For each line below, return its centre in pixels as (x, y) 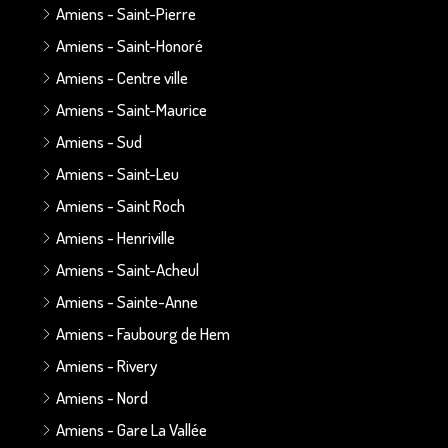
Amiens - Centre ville (122, 77)
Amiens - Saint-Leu (117, 173)
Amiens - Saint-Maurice (131, 109)
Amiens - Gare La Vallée (131, 429)
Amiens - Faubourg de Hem (143, 333)
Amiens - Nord (102, 397)
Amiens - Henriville (115, 237)
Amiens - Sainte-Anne (127, 301)
